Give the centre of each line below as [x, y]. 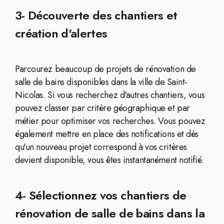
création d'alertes [61, 33]
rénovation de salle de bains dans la [110, 213]
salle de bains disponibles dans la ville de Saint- [101, 82]
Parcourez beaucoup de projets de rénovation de [105, 69]
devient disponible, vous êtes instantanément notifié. [109, 160]
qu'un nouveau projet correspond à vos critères [101, 147]
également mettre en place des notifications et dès [107, 134]
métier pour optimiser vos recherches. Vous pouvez [110, 121]
